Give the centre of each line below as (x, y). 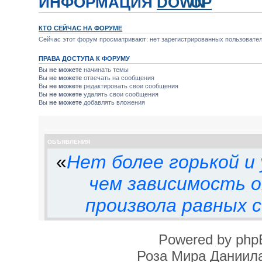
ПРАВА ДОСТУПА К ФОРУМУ (85, 58)
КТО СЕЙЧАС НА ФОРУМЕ (81, 28)
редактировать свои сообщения (130, 86)
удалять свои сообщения (120, 94)
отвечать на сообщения (118, 77)
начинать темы (106, 69)
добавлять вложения (114, 102)
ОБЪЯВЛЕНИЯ (69, 142)
